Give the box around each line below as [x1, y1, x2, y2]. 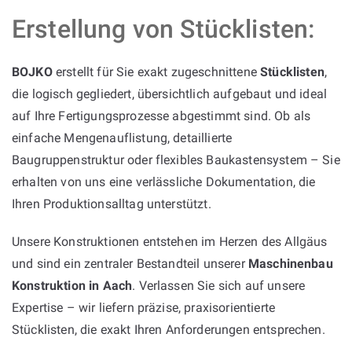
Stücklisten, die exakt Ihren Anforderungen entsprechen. [12, 321, 325, 337]
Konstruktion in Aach [12, 277, 133, 293]
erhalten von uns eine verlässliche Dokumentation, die [12, 174, 316, 189]
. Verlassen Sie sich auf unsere [132, 277, 306, 293]
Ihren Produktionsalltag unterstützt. [12, 196, 211, 211]
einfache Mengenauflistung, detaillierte [12, 130, 233, 145]
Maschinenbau [247, 255, 333, 271]
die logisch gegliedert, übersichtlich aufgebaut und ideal [12, 86, 328, 101]
